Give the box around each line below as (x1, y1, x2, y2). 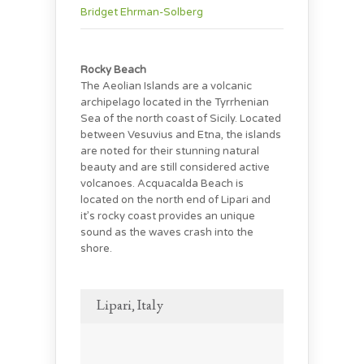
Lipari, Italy (97, 296, 163, 316)
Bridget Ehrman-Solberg (80, 5, 203, 19)
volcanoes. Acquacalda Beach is (80, 176, 244, 190)
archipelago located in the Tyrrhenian (80, 95, 269, 109)
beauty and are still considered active (80, 160, 270, 174)
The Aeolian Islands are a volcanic (80, 79, 252, 93)
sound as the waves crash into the (80, 225, 253, 239)
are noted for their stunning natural (80, 144, 259, 158)
